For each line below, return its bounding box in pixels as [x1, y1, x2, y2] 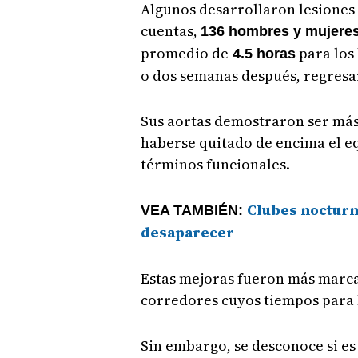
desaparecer [140, 222, 234, 243]
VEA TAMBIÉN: [140, 202, 247, 219]
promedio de [140, 43, 229, 64]
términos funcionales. [140, 154, 290, 175]
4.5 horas [228, 46, 296, 62]
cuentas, [140, 21, 201, 42]
